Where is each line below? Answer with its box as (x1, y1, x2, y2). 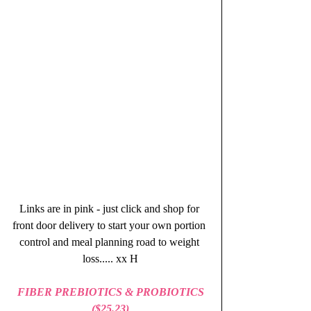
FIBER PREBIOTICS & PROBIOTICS (17, 286, 207, 299)
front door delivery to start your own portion (12, 219, 208, 232)
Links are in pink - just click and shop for (19, 203, 202, 215)
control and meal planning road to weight (19, 236, 202, 249)
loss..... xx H (83, 253, 138, 265)
